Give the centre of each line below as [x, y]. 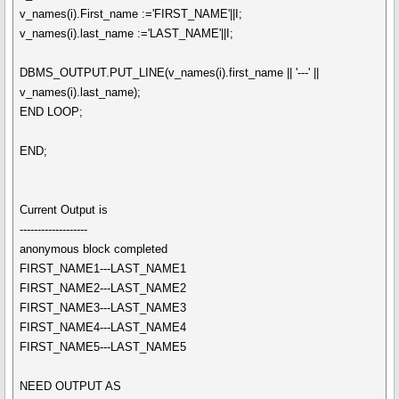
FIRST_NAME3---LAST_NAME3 [103, 308]
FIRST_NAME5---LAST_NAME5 [103, 347]
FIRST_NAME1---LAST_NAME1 [103, 269]
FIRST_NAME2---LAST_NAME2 [103, 288]
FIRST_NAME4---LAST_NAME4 [103, 327]
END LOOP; [52, 112]
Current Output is [64, 210]
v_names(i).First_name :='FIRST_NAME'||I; [131, 14]
